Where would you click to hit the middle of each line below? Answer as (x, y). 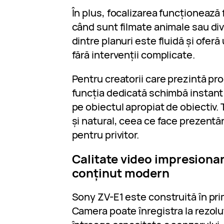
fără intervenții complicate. (133, 55)
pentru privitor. (105, 135)
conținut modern (121, 173)
